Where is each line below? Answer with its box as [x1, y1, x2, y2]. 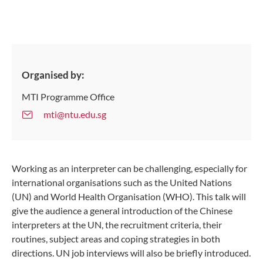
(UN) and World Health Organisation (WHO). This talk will [12, 190, 246, 202]
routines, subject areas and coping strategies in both [12, 232, 220, 244]
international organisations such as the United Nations [12, 176, 232, 188]
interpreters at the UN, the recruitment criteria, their [12, 218, 222, 230]
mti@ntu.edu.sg [43, 108, 106, 120]
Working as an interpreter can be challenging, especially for [12, 162, 247, 174]
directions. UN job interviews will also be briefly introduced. [12, 247, 251, 258]
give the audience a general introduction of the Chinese [12, 204, 232, 216]
